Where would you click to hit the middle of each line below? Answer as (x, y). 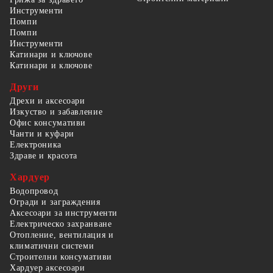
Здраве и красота (44, 155)
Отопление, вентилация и (62, 235)
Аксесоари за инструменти (64, 213)
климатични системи (52, 246)
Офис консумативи (48, 122)
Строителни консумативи (61, 257)
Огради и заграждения (55, 202)
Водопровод (34, 191)
